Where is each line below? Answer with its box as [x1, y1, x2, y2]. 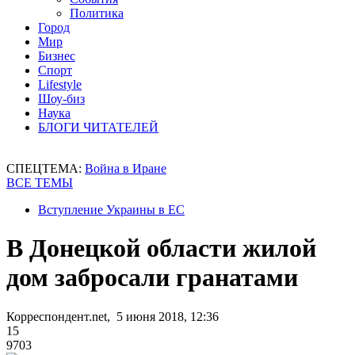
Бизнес [38, 49, 75, 63]
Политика [70, 6, 124, 20]
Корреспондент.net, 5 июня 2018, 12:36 [6, 309, 219, 323]
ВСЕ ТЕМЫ [6, 176, 73, 189]
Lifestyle [38, 78, 82, 91]
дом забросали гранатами [6, 263, 298, 292]
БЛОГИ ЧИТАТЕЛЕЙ [38, 120, 158, 134]
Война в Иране [85, 162, 166, 175]
